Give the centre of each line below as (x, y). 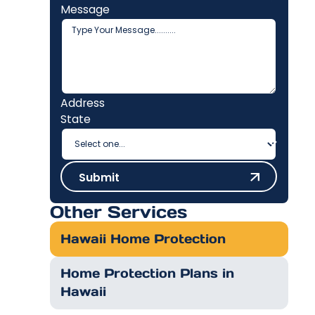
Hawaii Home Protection (143, 238)
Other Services (118, 212)
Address (83, 103)
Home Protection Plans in (148, 274)
